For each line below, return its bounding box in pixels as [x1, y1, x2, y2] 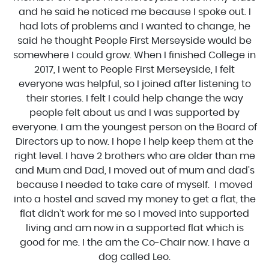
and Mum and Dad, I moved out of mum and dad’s [14, 166, 255, 176]
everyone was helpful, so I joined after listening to [18, 79, 251, 89]
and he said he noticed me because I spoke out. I [18, 7, 251, 17]
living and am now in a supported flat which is [25, 223, 244, 234]
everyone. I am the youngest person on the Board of [12, 122, 257, 133]
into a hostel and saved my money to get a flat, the [13, 195, 256, 205]
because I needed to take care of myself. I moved [16, 180, 253, 190]
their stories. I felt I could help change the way [26, 94, 243, 104]
